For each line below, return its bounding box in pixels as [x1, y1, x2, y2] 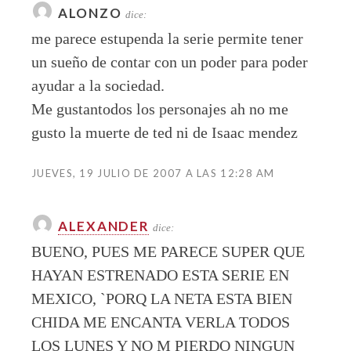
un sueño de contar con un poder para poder [31, 53, 308, 71]
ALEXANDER [58, 218, 150, 235]
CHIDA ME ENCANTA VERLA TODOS [31, 313, 290, 331]
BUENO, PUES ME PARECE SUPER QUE [31, 243, 305, 261]
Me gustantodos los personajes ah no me [31, 100, 288, 118]
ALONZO [58, 5, 122, 22]
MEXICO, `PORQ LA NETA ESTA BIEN [31, 290, 292, 308]
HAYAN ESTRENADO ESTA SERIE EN [31, 266, 289, 284]
